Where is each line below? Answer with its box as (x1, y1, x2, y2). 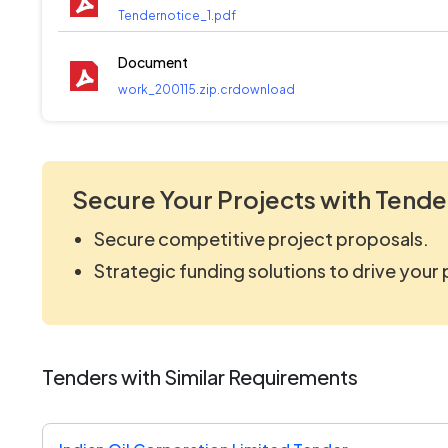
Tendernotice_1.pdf (118, 7, 236, 23)
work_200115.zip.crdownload (118, 81, 295, 97)
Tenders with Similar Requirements (42, 363, 358, 389)
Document (118, 52, 188, 71)
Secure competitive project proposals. (94, 226, 429, 250)
